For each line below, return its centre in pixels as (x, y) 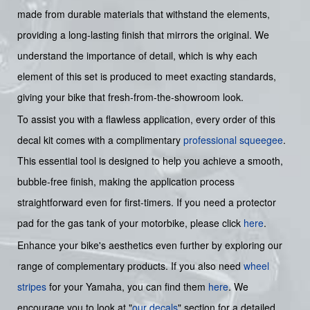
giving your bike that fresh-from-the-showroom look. (130, 97)
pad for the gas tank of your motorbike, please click (130, 223)
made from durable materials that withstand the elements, (144, 14)
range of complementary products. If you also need (130, 266)
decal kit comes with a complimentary (100, 140)
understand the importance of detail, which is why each (137, 56)
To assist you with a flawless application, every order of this (146, 119)
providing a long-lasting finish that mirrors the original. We (143, 35)
